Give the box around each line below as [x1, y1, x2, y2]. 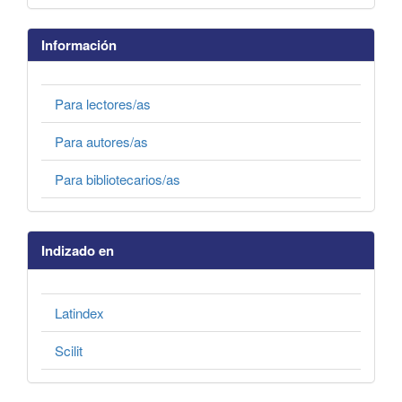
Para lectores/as [55, 94, 151, 114]
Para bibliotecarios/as [55, 170, 180, 189]
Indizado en [41, 240, 114, 261]
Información [41, 34, 117, 55]
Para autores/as [55, 132, 148, 152]
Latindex [55, 302, 104, 322]
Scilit [55, 340, 83, 360]
